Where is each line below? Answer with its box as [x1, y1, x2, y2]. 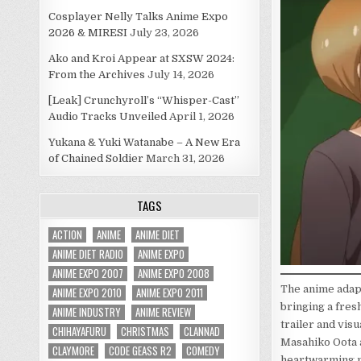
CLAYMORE [52, 342, 95, 359]
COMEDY [186, 342, 221, 359]
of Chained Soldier [48, 152, 144, 164]
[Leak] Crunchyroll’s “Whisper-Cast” [48, 94, 240, 106]
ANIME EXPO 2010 [52, 284, 122, 301]
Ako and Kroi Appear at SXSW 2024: [48, 52, 235, 64]
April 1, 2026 [169, 110, 235, 122]
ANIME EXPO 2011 [136, 284, 204, 301]
